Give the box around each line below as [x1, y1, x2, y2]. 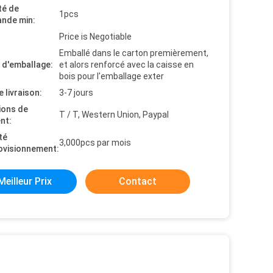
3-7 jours [59, 88, 93, 97]
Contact [119, 175, 157, 187]
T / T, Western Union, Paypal [59, 110, 169, 119]
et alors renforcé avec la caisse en [59, 60, 194, 69]
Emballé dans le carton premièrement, [59, 48, 208, 58]
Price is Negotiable [59, 32, 132, 41]
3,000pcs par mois [59, 138, 131, 147]
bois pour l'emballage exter [59, 71, 164, 81]
